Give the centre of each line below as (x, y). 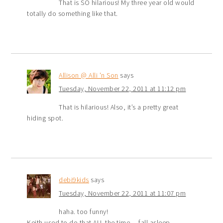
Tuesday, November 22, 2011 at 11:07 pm (122, 193)
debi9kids (74, 179)
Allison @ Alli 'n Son (89, 75)
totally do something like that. (72, 13)
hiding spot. (45, 118)
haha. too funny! (84, 211)
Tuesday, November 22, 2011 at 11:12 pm (122, 88)
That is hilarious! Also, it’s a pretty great (119, 107)
